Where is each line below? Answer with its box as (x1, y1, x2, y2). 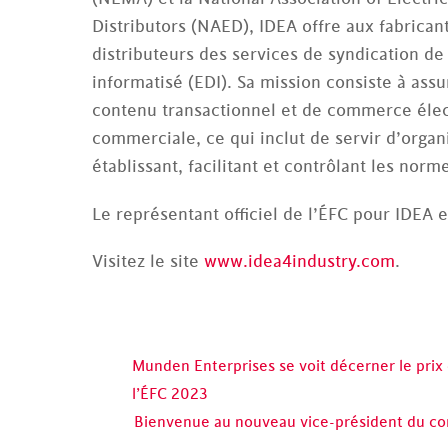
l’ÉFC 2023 (132, 383, 209, 405)
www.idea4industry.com (204, 250, 395, 273)
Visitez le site (92, 250, 204, 273)
